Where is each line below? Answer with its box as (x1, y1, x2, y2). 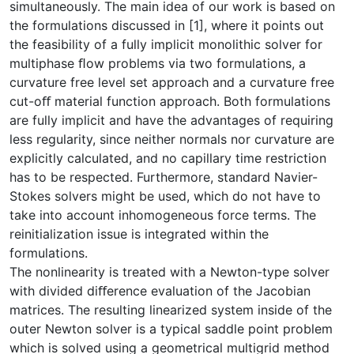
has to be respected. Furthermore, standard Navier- (9, 168, 318, 185)
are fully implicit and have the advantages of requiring (9, 111, 333, 128)
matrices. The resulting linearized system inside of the (9, 301, 332, 318)
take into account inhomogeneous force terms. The (9, 206, 316, 223)
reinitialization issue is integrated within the (9, 225, 269, 242)
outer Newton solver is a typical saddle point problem (9, 320, 333, 337)
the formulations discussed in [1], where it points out (9, 17, 324, 33)
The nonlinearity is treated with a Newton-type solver (9, 263, 330, 280)
